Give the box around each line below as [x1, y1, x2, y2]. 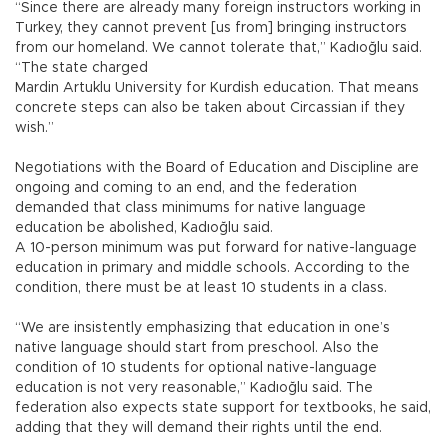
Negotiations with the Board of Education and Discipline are [15, 161, 419, 176]
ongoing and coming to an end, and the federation [15, 181, 357, 196]
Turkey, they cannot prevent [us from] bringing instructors [15, 21, 407, 36]
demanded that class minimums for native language [15, 201, 366, 216]
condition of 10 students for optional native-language [15, 361, 377, 376]
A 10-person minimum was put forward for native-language [15, 241, 417, 256]
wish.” [15, 121, 54, 136]
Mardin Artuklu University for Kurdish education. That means [15, 81, 419, 96]
